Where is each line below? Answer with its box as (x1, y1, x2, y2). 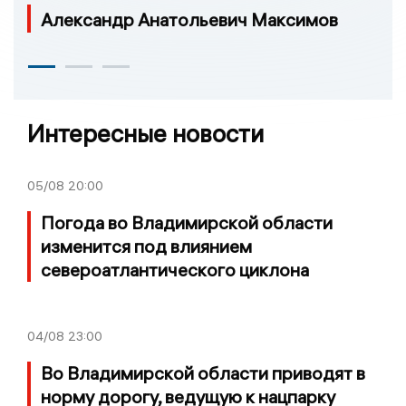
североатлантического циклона (41, 257, 309, 281)
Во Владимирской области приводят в (41, 361, 365, 384)
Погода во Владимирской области (41, 210, 333, 234)
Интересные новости (27, 118, 264, 149)
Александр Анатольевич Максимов (41, 7, 338, 31)
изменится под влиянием (41, 234, 252, 257)
